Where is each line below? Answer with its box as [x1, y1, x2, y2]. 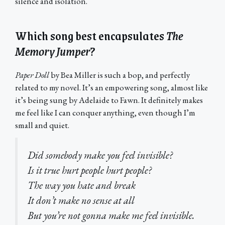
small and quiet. [15, 119, 69, 131]
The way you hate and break [28, 178, 136, 192]
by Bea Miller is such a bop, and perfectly [51, 69, 190, 80]
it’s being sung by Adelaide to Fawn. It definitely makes [15, 94, 203, 105]
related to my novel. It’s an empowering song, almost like [15, 81, 208, 93]
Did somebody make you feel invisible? [28, 148, 172, 162]
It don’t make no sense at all [28, 193, 135, 207]
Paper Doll [15, 69, 51, 80]
